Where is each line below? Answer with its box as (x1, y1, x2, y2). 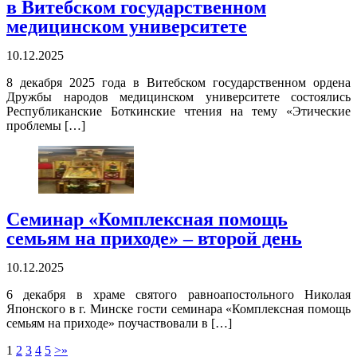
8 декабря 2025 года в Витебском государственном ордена (6, 76, 351, 90)
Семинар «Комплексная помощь (6, 209, 288, 230)
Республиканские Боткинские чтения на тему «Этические (6, 104, 351, 119)
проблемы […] (6, 119, 85, 133)
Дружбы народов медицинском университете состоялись (6, 90, 351, 104)
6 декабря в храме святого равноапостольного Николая (6, 288, 351, 302)
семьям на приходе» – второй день (6, 228, 302, 249)
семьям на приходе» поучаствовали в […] (6, 316, 232, 331)
